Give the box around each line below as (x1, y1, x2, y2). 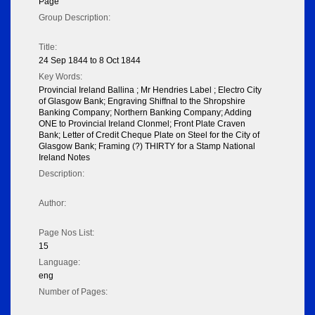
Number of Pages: (39, 287, 108, 297)
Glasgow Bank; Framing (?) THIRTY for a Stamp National (39, 141, 255, 152)
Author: (39, 198, 66, 209)
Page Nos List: (39, 228, 94, 238)
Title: (39, 42, 57, 53)
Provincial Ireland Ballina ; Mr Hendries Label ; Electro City (39, 85, 262, 96)
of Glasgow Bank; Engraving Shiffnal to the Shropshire (39, 96, 245, 107)
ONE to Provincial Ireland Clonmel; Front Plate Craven (39, 119, 245, 129)
